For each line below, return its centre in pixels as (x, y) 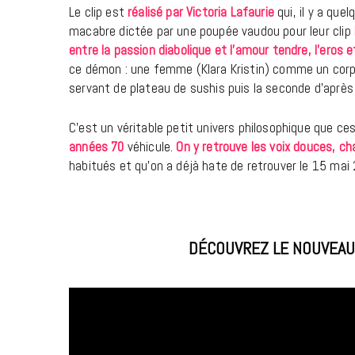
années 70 (97, 146)
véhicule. (150, 146)
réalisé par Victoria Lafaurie (201, 11)
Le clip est (99, 11)
